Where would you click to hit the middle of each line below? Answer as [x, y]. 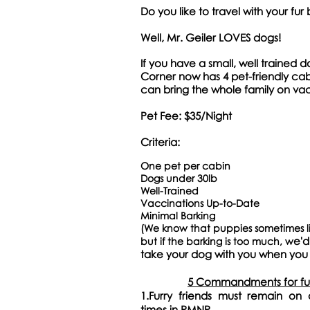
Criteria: [160, 142]
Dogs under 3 [172, 178]
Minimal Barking [178, 216]
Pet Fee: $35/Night [188, 116]
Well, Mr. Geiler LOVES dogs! [211, 37]
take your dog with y [192, 254]
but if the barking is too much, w [217, 241]
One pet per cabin [187, 166]
